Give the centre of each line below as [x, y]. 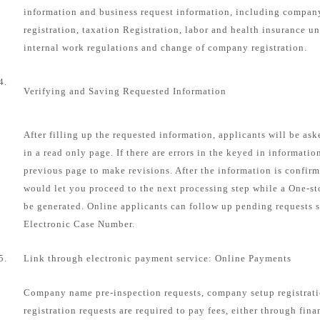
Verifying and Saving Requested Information [125, 91]
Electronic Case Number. [79, 224]
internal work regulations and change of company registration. [165, 47]
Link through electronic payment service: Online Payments [157, 258]
